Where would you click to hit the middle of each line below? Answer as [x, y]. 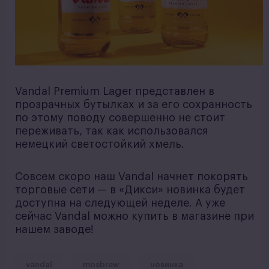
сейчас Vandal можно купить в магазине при [134, 216]
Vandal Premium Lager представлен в [115, 92]
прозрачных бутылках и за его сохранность [134, 105]
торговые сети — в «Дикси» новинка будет [130, 190]
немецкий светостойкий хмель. [100, 144]
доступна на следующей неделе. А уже [120, 203]
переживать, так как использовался [112, 131]
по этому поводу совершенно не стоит [120, 118]
